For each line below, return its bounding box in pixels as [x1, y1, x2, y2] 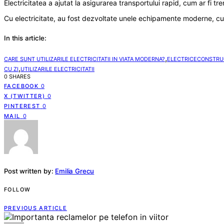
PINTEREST [4, 102, 40, 109]
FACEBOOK [4, 82, 38, 89]
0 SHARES [4, 72, 30, 80]
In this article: [4, 33, 46, 42]
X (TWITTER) [4, 92, 45, 99]
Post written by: [4, 166, 53, 175]
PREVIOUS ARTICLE [4, 204, 67, 212]
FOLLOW [4, 186, 31, 193]
